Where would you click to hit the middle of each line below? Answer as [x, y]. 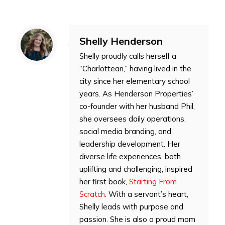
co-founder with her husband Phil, [137, 106]
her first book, [104, 181]
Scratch [92, 194]
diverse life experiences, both [130, 156]
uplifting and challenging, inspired [136, 169]
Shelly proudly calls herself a [128, 56]
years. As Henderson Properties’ [136, 93]
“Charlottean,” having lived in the [135, 68]
